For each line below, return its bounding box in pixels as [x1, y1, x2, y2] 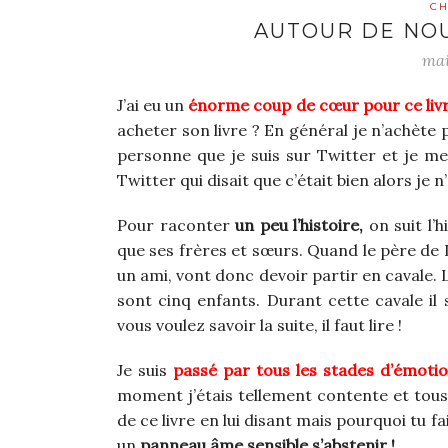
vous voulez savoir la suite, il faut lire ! [117, 315, 402, 336]
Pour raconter [117, 215, 230, 236]
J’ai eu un [117, 95, 189, 116]
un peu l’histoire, [229, 215, 364, 236]
